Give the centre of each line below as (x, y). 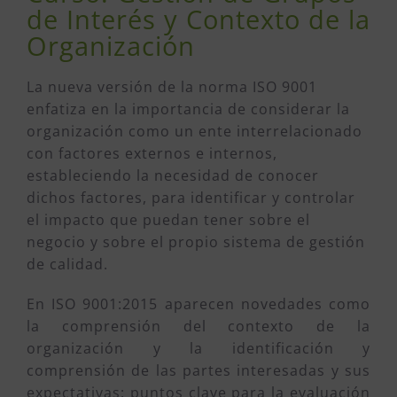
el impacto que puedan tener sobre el (168, 219)
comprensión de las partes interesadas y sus (198, 370)
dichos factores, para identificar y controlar (191, 197)
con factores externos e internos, (152, 153)
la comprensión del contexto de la (198, 326)
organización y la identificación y (198, 348)
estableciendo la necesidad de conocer (173, 175)
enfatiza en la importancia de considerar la (188, 109)
